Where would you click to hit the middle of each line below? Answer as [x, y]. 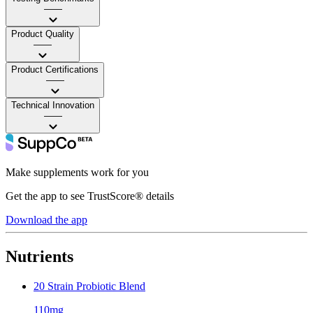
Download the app [46, 219]
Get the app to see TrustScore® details [90, 196]
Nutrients [39, 256]
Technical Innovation [53, 105]
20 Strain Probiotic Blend [89, 286]
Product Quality [43, 34]
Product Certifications [55, 69]
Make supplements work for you [77, 172]
